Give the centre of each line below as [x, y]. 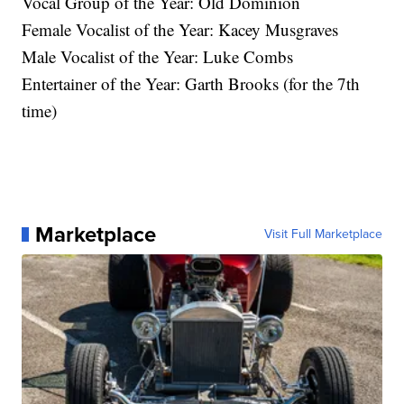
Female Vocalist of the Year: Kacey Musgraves [180, 29]
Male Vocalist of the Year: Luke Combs [158, 56]
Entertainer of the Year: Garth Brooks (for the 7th [191, 83]
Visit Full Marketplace [323, 234]
